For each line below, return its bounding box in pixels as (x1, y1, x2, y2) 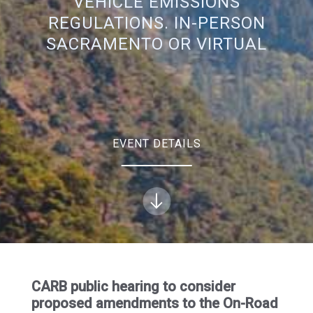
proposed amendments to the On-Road (31, 295, 278, 312)
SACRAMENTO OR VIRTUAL (46, 34, 267, 54)
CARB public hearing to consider (31, 278, 235, 295)
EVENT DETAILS (112, 137, 201, 150)
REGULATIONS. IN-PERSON (48, 13, 265, 33)
